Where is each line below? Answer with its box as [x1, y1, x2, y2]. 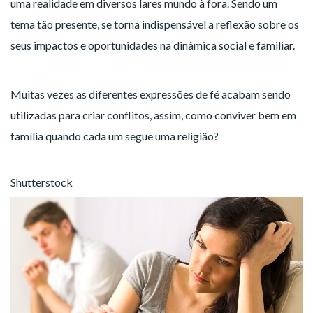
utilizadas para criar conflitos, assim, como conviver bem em [10, 108, 296, 122]
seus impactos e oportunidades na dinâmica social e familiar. [10, 38, 295, 52]
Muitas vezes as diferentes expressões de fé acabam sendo [10, 87, 291, 101]
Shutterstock [10, 175, 73, 189]
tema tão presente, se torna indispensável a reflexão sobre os [10, 17, 299, 31]
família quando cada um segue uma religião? [10, 129, 223, 143]
